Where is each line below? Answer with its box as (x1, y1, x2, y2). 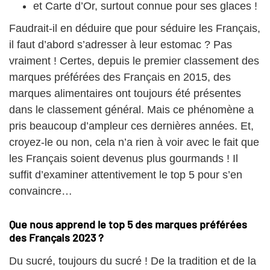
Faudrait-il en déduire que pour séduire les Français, (9, 22, 260, 34)
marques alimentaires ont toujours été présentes (9, 87, 241, 99)
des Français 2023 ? (9, 230, 104, 244)
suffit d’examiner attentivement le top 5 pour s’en (9, 168, 242, 181)
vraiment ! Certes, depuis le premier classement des (9, 54, 259, 67)
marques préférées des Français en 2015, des (9, 71, 231, 83)
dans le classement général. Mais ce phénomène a (9, 103, 254, 116)
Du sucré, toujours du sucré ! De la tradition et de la (9, 254, 256, 267)
